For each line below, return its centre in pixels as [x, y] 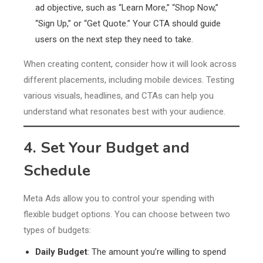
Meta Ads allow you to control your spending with [119, 199]
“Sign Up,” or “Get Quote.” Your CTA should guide [128, 24]
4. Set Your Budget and [107, 148]
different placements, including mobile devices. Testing [129, 80]
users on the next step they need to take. [114, 40]
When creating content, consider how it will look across [130, 64]
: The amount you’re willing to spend [157, 252]
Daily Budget [61, 252]
